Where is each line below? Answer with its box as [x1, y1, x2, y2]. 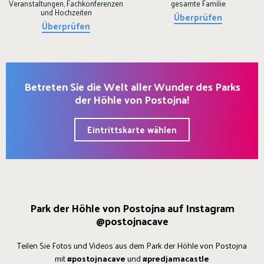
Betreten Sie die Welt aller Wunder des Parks [24, 77, 240, 97]
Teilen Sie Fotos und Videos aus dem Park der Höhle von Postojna [17, 238, 247, 253]
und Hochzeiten [40, 5, 92, 19]
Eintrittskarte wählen [87, 121, 177, 138]
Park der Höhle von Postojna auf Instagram [29, 198, 235, 218]
